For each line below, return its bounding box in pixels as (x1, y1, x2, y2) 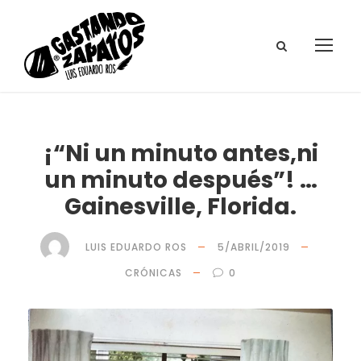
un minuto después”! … (44, 164, 317, 196)
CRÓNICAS (125, 266, 182, 280)
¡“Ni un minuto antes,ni (43, 138, 318, 169)
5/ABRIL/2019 (218, 239, 290, 254)
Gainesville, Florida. (64, 191, 297, 222)
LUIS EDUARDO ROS (85, 239, 187, 254)
